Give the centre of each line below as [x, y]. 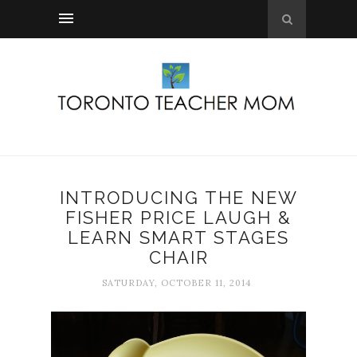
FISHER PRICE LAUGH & [178, 218]
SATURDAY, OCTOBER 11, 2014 [177, 283]
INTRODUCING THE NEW [178, 198]
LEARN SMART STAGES [178, 238]
